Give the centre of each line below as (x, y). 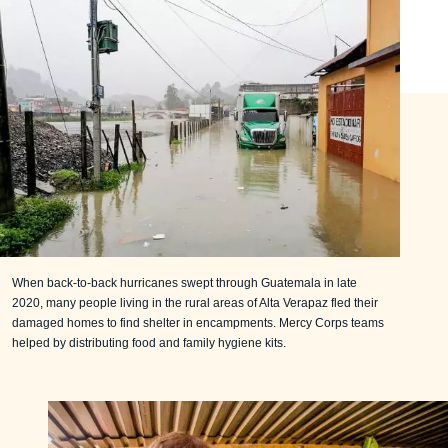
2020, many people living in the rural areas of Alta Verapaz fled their (195, 302)
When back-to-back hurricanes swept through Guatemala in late (184, 282)
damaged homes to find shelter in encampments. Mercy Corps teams (198, 322)
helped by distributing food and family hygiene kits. (149, 342)
